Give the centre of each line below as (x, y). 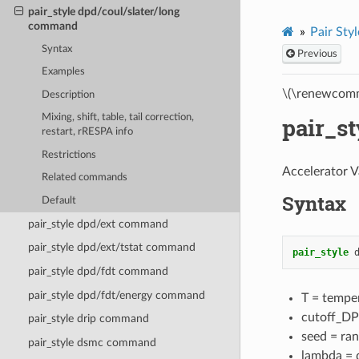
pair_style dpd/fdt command (98, 272)
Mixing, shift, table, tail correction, (118, 118)
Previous (316, 53)
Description (69, 95)
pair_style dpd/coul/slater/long (103, 11)
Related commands (85, 178)
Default (59, 200)
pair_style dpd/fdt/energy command (116, 295)
